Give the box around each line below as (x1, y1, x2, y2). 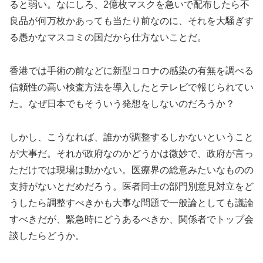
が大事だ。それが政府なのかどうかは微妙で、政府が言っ (9, 148, 254, 159)
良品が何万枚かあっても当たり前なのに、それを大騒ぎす (9, 16, 254, 26)
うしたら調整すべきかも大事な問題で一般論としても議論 (9, 197, 254, 208)
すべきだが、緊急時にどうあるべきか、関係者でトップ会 (9, 214, 254, 224)
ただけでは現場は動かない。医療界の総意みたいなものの (9, 164, 254, 175)
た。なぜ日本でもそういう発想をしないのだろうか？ (9, 99, 235, 109)
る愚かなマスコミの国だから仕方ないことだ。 (9, 32, 207, 43)
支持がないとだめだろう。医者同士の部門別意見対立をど (9, 181, 254, 191)
